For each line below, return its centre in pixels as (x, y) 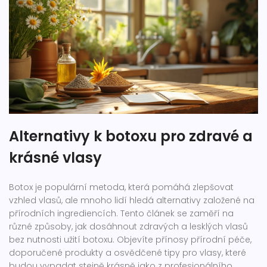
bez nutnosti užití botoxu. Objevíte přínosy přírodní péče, (130, 240)
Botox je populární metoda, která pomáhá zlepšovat (121, 187)
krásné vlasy (55, 158)
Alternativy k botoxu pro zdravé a (131, 136)
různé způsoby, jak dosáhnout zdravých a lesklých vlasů (128, 227)
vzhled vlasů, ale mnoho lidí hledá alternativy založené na (132, 201)
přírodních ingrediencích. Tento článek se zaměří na (121, 214)
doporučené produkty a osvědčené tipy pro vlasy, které (128, 253)
